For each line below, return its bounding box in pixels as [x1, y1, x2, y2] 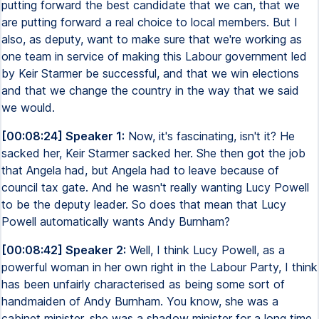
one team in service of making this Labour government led [1, 49, 307, 63]
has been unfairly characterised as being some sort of [1, 277, 285, 291]
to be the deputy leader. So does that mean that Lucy [1, 197, 286, 211]
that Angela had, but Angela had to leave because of [1, 163, 279, 177]
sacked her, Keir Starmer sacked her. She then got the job [1, 146, 305, 160]
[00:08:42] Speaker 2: [1, 243, 126, 257]
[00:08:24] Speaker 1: [1, 129, 125, 143]
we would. [1, 100, 55, 115]
